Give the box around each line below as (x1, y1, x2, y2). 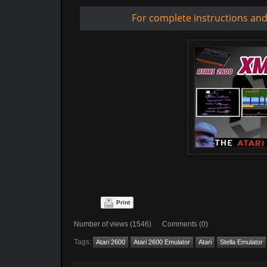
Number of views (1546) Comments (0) (74, 220, 208, 228)
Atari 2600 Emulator (133, 238, 190, 246)
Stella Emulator (220, 238, 263, 246)
